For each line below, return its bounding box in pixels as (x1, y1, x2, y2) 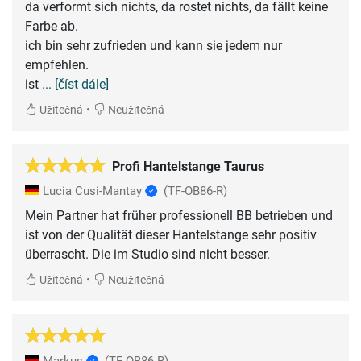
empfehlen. (25, 57, 89, 73)
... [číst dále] (42, 77, 109, 93)
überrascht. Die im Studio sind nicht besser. (25, 247, 270, 263)
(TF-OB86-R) (164, 184, 227, 199)
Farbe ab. (25, 19, 78, 35)
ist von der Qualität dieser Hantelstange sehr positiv (25, 227, 317, 243)
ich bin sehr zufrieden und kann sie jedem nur (25, 38, 282, 54)
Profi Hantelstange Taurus (112, 159, 264, 175)
